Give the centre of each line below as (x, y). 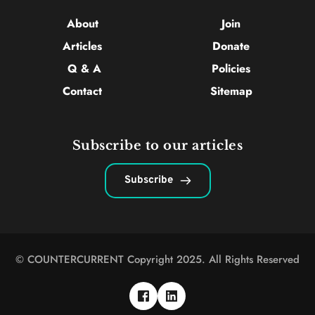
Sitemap (231, 91)
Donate (231, 46)
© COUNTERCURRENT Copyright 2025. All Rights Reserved (157, 259)
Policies (231, 68)
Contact (84, 91)
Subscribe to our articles (157, 145)
